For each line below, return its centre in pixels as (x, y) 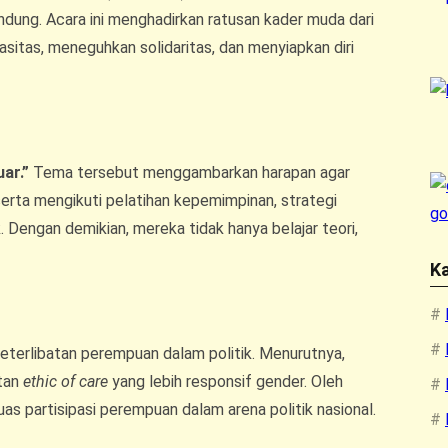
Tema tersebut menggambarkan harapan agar (189, 172)
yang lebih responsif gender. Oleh (225, 381)
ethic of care (65, 381)
